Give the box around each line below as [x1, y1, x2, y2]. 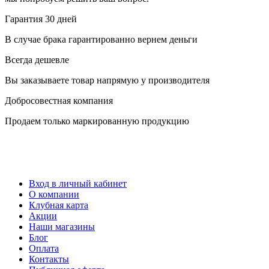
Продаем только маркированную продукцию [5, 115, 189, 126]
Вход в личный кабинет [29, 178, 127, 189]
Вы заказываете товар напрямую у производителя [5, 74, 210, 85]
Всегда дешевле [5, 54, 69, 65]
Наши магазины [29, 221, 95, 232]
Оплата [29, 243, 59, 253]
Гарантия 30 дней [5, 13, 77, 24]
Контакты [29, 253, 69, 264]
